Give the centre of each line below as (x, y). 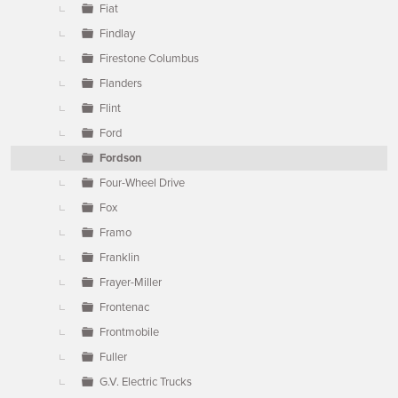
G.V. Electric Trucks (146, 382)
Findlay (117, 34)
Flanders (121, 84)
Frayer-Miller (131, 283)
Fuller (113, 357)
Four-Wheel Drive (142, 183)
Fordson (121, 158)
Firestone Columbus (149, 59)
